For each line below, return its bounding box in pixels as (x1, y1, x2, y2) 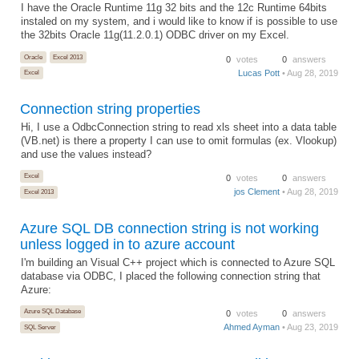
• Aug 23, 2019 (280, 322, 339, 333)
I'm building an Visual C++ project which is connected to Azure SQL (21, 256, 336, 268)
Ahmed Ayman (224, 322, 280, 333)
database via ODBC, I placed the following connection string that (21, 270, 321, 282)
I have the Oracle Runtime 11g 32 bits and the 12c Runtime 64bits (21, 2, 328, 14)
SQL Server (23, 322, 56, 331)
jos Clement (234, 187, 280, 197)
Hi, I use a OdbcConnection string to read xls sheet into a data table (21, 122, 337, 134)
